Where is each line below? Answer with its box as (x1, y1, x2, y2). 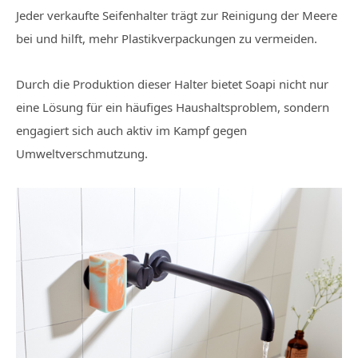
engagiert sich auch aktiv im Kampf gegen (16, 122, 247, 138)
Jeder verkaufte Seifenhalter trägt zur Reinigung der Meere (16, 7, 337, 23)
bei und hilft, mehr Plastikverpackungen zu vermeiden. (16, 30, 317, 46)
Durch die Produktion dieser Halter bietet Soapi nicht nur (16, 76, 328, 92)
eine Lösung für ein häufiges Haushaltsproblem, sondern (16, 99, 329, 115)
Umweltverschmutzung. (16, 145, 148, 161)
